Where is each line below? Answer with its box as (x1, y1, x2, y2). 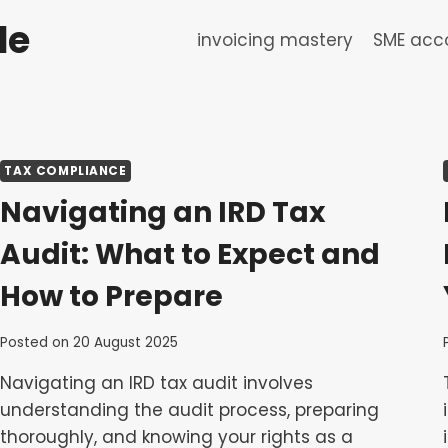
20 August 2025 (72, 332, 178, 352)
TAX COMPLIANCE (4, 163, 127, 179)
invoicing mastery (197, 27, 354, 52)
